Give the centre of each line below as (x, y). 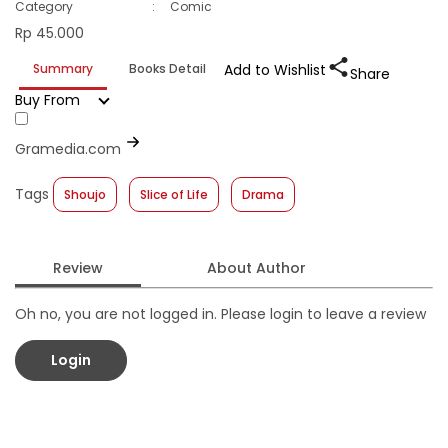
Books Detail (167, 68)
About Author (257, 267)
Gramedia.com (68, 148)
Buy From (47, 99)
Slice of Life (174, 194)
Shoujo (85, 194)
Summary (63, 68)
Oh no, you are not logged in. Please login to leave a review (220, 313)
